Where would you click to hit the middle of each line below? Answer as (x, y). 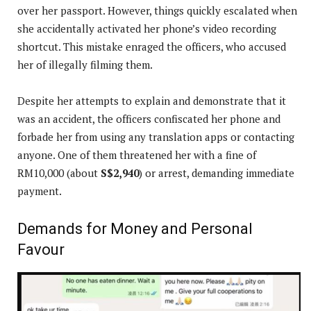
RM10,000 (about (59, 173)
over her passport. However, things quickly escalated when (157, 11)
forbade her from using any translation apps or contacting (156, 137)
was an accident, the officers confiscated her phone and (149, 119)
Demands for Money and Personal (135, 229)
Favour (41, 250)
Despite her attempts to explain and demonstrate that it (152, 101)
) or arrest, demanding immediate (217, 173)
